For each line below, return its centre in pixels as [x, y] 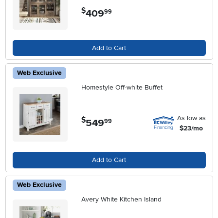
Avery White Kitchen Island [122, 199]
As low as [191, 118]
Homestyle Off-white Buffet [122, 87]
